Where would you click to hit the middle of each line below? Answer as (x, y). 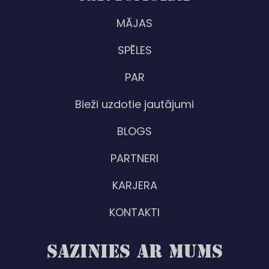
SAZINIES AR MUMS (134, 250)
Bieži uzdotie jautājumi (134, 104)
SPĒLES (134, 50)
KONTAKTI (134, 212)
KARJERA (134, 185)
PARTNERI (134, 158)
